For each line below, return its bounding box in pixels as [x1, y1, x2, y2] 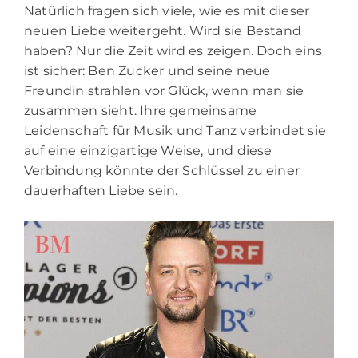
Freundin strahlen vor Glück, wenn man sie [24, 82, 304, 98]
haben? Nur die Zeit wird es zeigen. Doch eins [24, 42, 323, 58]
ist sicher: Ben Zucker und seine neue [24, 62, 271, 78]
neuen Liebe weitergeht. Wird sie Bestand [24, 22, 302, 38]
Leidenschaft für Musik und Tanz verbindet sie [24, 122, 327, 138]
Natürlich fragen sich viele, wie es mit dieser [24, 2, 310, 18]
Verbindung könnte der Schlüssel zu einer [24, 162, 300, 178]
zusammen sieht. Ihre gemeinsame [24, 102, 257, 118]
